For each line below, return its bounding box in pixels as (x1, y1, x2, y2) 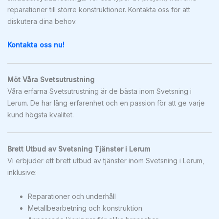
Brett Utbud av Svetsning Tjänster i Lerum (7, 145, 150, 153)
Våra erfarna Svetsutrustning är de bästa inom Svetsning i (7, 87, 192, 95)
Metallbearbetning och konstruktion (28, 203, 142, 212)
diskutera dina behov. (7, 17, 77, 25)
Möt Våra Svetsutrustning (7, 75, 94, 84)
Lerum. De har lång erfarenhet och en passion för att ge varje (7, 98, 205, 107)
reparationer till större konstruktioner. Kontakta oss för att (7, 5, 190, 14)
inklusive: (7, 168, 37, 176)
